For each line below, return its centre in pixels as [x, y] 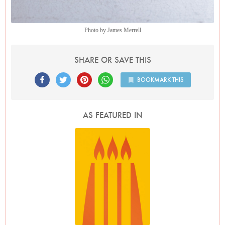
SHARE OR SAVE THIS [113, 60]
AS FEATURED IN [113, 116]
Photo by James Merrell [113, 30]
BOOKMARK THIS [160, 80]
